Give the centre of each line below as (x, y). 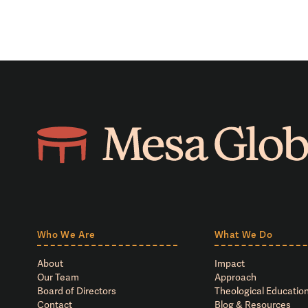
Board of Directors (76, 291)
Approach (235, 277)
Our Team (58, 277)
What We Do (243, 234)
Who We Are (66, 234)
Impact (229, 264)
